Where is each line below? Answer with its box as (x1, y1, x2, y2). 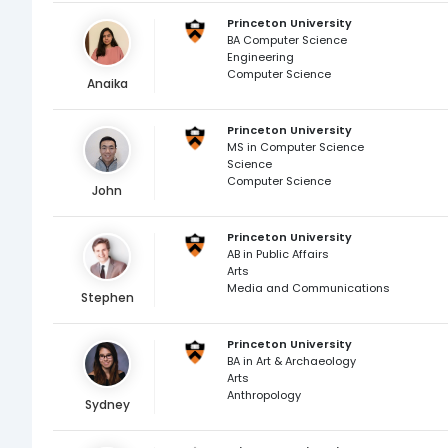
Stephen (80, 289, 134, 306)
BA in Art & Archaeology (226, 353, 356, 369)
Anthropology (226, 387, 301, 403)
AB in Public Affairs (226, 246, 329, 262)
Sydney (84, 396, 130, 413)
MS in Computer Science (226, 139, 364, 155)
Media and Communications (226, 280, 390, 296)
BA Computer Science (226, 32, 347, 48)
